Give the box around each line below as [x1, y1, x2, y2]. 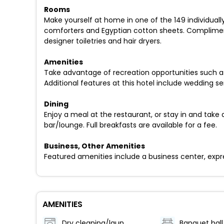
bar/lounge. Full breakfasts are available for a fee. [44, 120, 217, 130]
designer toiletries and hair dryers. [44, 36, 161, 46]
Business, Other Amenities [44, 141, 145, 151]
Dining [44, 99, 68, 109]
